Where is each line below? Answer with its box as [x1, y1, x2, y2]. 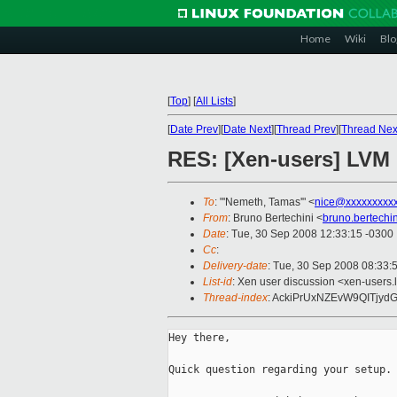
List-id [203, 276, 232, 289]
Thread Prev [276, 123, 336, 136]
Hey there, [168, 331, 230, 345]
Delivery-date [203, 260, 268, 273]
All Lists [196, 95, 233, 107]
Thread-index [203, 292, 268, 305]
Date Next [223, 123, 271, 136]
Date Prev [170, 123, 218, 136]
